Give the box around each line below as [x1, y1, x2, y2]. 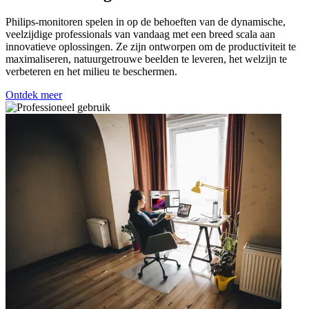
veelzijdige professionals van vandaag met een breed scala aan [6, 28, 275, 41]
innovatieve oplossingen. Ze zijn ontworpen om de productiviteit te [6, 41, 296, 53]
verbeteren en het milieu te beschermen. [6, 66, 177, 78]
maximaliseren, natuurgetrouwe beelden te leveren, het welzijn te [6, 53, 287, 66]
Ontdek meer [6, 89, 62, 101]
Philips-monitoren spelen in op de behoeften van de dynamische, [6, 16, 286, 28]
